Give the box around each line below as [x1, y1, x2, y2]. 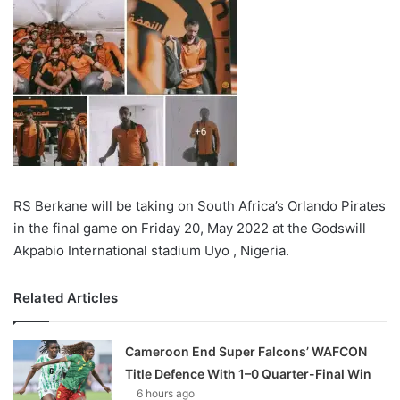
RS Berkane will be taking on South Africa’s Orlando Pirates [13, 197, 386, 215]
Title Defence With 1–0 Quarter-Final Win [125, 366, 372, 382]
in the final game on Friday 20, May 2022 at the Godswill [13, 220, 366, 237]
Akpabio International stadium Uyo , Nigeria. [13, 242, 289, 260]
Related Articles [13, 289, 118, 307]
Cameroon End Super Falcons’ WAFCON [125, 344, 368, 360]
